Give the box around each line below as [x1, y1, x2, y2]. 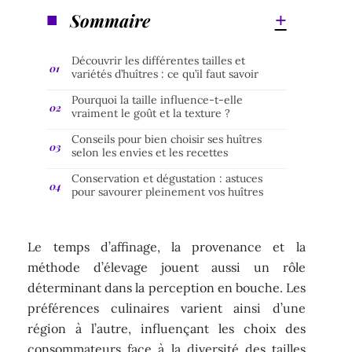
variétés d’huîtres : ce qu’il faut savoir [71, 66, 259, 81]
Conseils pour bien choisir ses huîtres [71, 131, 262, 146]
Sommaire [70, 8, 151, 32]
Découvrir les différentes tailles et [71, 53, 246, 68]
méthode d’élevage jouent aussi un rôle [27, 259, 306, 276]
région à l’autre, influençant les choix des [27, 321, 306, 337]
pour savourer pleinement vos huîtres [71, 184, 264, 199]
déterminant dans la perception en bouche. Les [27, 280, 306, 296]
